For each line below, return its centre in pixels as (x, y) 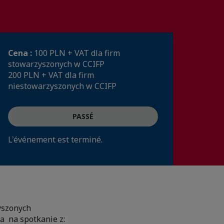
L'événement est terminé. (55, 139)
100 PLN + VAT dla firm (77, 53)
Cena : (21, 53)
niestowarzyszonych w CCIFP (62, 86)
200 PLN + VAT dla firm (51, 75)
